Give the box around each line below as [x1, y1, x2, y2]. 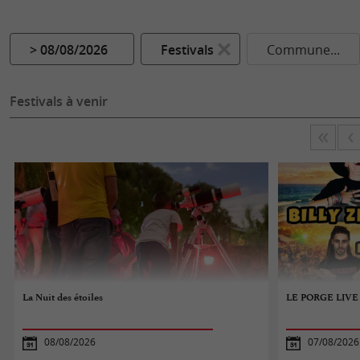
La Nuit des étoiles [22, 291, 104, 304]
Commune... [267, 41, 340, 59]
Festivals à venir [10, 92, 108, 110]
